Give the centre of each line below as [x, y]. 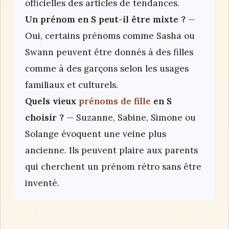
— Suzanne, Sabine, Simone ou [130, 117]
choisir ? [44, 117]
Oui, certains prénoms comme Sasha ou [110, 36]
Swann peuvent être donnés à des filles [109, 52]
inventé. [42, 183]
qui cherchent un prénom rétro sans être [113, 166]
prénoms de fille [115, 101]
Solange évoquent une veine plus [96, 134]
